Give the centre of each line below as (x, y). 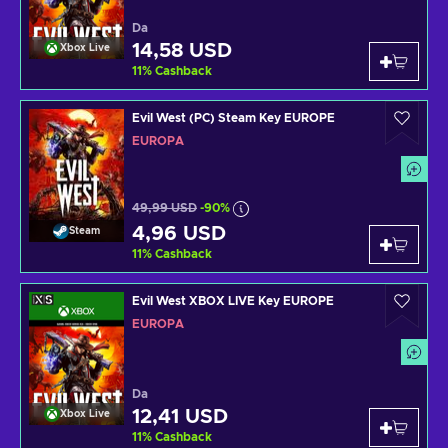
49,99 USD (164, 208)
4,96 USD (179, 233)
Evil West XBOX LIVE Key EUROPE (233, 300)
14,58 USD (182, 50)
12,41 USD (180, 416)
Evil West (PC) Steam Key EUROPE (233, 117)
